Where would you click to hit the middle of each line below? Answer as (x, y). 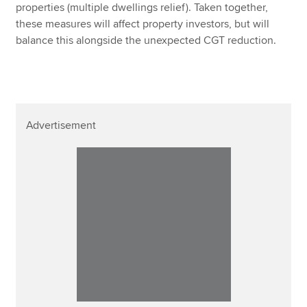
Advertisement (61, 125)
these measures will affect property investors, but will (143, 24)
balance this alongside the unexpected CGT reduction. (146, 40)
